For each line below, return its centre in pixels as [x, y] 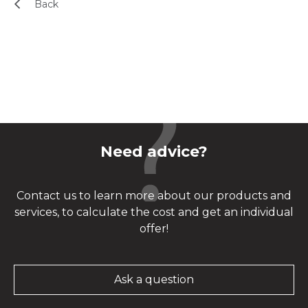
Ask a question [154, 280]
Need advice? [154, 152]
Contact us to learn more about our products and [154, 196]
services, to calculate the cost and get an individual [154, 212]
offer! [154, 229]
